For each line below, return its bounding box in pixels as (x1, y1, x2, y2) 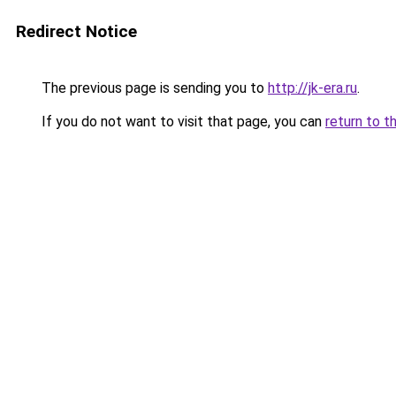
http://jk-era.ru (268, 80, 357, 96)
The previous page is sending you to (38, 80, 268, 96)
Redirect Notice (16, 21, 137, 42)
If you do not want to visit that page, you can (38, 113, 325, 130)
